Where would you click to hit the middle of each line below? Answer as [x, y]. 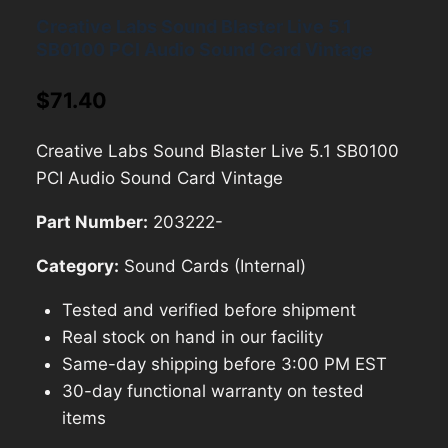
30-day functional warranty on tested [212, 390]
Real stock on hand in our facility [192, 336]
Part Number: [92, 221]
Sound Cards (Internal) [212, 265]
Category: [77, 265]
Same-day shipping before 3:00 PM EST [224, 363]
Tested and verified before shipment [208, 309]
